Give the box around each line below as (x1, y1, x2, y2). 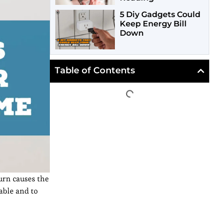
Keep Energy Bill (119, 19, 187, 29)
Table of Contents (55, 65, 135, 76)
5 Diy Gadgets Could (119, 10, 200, 20)
